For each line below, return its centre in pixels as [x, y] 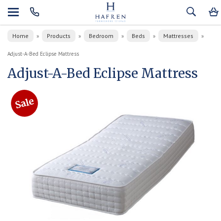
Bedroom [101, 36]
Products [59, 36]
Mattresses [178, 36]
